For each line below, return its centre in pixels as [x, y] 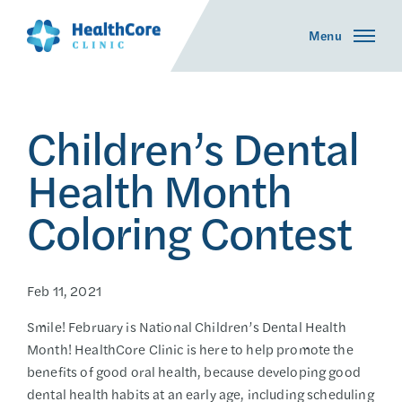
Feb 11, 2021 [64, 290]
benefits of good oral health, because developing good [194, 371]
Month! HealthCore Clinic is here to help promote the [190, 349]
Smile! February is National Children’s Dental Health [187, 326]
